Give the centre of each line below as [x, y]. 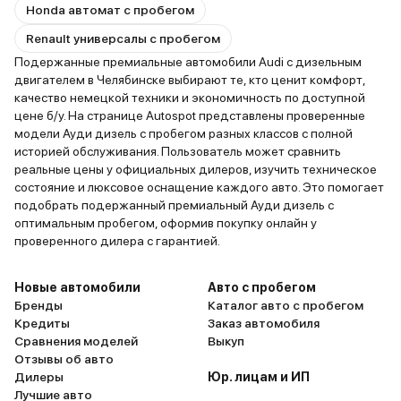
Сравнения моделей [76, 341]
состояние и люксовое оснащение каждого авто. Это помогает [199, 187]
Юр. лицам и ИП [259, 377]
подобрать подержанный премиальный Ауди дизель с [174, 205]
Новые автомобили [77, 287]
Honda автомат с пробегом [110, 10]
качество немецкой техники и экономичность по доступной [190, 98]
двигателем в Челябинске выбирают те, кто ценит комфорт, [190, 80]
